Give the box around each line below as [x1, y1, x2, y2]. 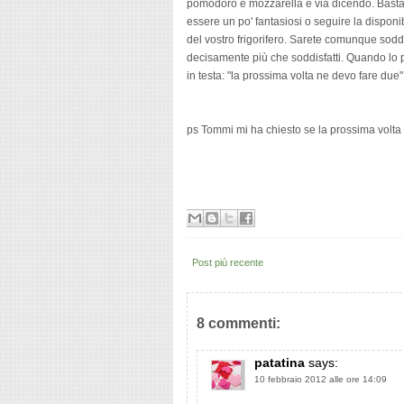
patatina [254, 355, 305, 370]
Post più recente [192, 257, 263, 268]
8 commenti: [197, 316, 280, 331]
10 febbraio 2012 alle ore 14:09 [254, 374, 387, 384]
